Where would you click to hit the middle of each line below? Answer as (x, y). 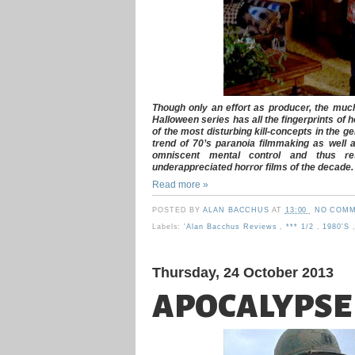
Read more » (180, 185)
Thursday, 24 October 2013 (243, 272)
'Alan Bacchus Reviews (232, 226)
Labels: (168, 226)
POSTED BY (178, 210)
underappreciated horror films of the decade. (253, 166)
